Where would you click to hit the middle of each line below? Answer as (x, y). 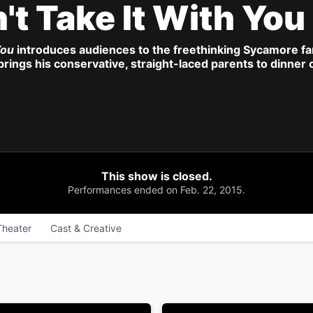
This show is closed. (156, 176)
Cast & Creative (86, 228)
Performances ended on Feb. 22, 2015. (156, 190)
